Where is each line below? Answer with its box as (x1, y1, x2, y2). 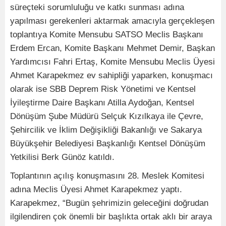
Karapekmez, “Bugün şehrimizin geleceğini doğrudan (10, 198, 208, 208)
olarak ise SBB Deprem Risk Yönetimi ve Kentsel (10, 84, 196, 94)
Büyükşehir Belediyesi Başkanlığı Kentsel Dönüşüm (10, 138, 205, 148)
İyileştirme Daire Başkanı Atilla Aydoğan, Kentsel (10, 97, 194, 107)
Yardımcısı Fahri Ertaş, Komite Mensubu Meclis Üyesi (10, 56, 215, 67)
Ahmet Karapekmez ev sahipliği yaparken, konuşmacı (10, 70, 213, 80)
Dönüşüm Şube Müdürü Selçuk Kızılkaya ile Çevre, (10, 111, 203, 121)
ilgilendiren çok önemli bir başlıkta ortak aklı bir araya (10, 211, 212, 221)
